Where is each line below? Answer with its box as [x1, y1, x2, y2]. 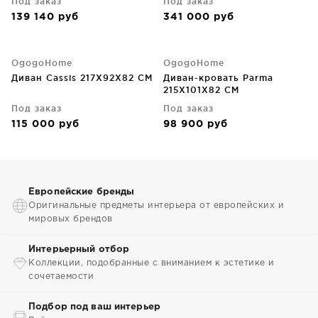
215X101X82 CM [163, 85, 239, 94]
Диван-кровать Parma [163, 73, 273, 82]
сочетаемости [28, 273, 94, 280]
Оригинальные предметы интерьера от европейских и [28, 202, 284, 209]
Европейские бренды [28, 188, 135, 196]
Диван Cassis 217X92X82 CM [11, 73, 153, 82]
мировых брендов [28, 215, 113, 223]
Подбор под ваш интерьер [28, 303, 160, 311]
